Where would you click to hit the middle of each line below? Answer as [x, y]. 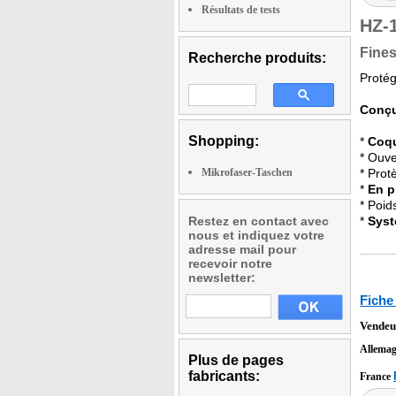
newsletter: [222, 278]
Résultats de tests [241, 10]
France [377, 377]
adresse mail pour [242, 249]
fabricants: [224, 376]
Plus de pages [236, 360]
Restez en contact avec [259, 221]
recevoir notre [230, 263]
